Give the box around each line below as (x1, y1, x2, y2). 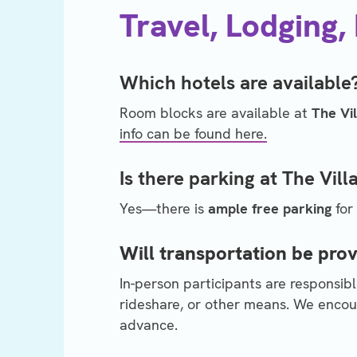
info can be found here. (120, 124, 267, 143)
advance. (120, 316, 178, 335)
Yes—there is (120, 199, 208, 218)
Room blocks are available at (120, 104, 312, 123)
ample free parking (208, 199, 331, 218)
